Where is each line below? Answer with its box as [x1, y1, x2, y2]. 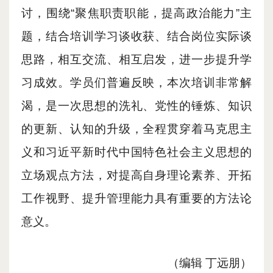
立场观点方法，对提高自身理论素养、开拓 [21, 169, 252, 182]
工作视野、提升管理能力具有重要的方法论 [21, 192, 252, 205]
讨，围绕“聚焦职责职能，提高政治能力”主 [21, 7, 252, 20]
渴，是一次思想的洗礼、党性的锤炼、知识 [21, 99, 252, 113]
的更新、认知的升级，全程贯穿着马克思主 [21, 122, 252, 136]
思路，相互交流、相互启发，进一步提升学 [21, 53, 252, 66]
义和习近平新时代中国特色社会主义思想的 [21, 146, 252, 159]
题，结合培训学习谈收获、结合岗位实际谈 [21, 30, 252, 43]
